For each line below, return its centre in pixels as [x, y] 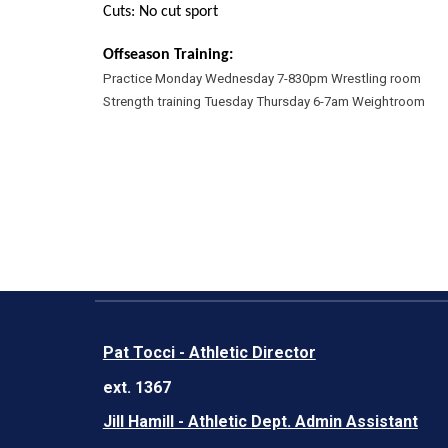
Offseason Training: [167, 55]
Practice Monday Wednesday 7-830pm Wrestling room [261, 78]
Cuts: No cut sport [160, 12]
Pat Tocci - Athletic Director [209, 352]
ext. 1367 [136, 387]
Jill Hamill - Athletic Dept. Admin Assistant [260, 422]
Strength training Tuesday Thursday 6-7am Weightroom [265, 101]
